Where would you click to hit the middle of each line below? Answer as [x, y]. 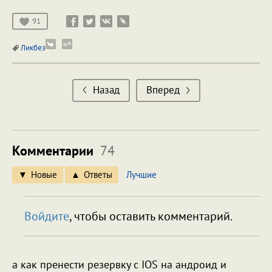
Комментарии [55, 150]
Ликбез [32, 47]
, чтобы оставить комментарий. [151, 216]
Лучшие [141, 174]
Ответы [98, 174]
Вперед [163, 90]
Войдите [47, 216]
